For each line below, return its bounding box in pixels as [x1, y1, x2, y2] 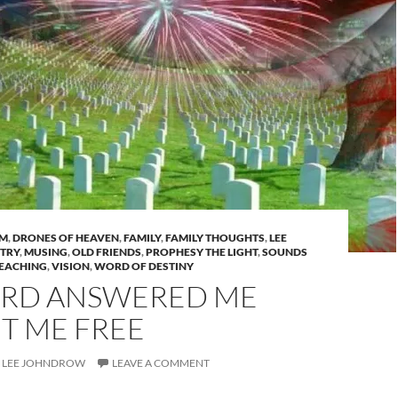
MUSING [24, 245, 68, 259]
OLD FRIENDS [72, 245, 141, 259]
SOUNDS [262, 245, 307, 259]
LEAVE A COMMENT [112, 356, 210, 370]
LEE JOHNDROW [2, 356, 85, 370]
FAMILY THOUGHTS [165, 231, 265, 244]
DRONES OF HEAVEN [12, 231, 119, 244]
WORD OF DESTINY [94, 259, 194, 273]
